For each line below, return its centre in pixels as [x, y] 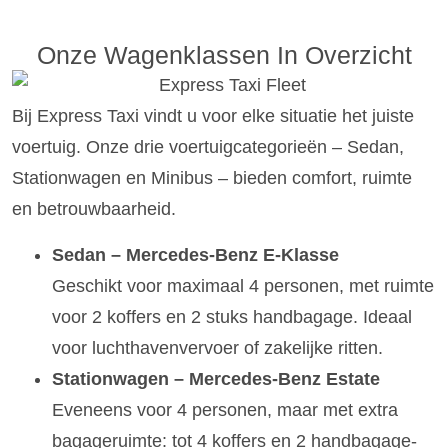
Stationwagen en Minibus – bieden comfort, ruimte [212, 178]
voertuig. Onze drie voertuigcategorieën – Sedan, [208, 147]
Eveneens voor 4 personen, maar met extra [225, 409]
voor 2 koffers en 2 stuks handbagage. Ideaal [232, 316]
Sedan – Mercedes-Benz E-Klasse [195, 254]
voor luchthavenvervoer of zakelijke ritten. [217, 347]
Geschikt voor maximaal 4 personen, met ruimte [243, 285]
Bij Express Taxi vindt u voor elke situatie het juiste [213, 116]
